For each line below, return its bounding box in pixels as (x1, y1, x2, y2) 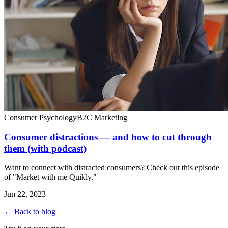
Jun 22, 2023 (4, 190, 46, 199)
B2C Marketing (77, 112, 127, 122)
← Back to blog (4, 207, 55, 216)
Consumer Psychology (4, 112, 77, 122)
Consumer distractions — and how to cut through (4, 131, 212, 142)
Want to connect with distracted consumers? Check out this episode (4, 163, 219, 173)
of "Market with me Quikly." (4, 173, 97, 182)
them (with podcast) (4, 142, 87, 154)
